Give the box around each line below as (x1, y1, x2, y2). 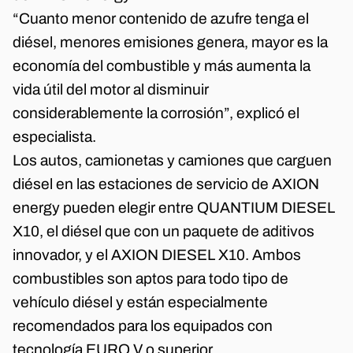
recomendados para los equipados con (13, 317, 273, 334)
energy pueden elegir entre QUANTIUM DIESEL (13, 199, 335, 216)
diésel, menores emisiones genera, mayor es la (13, 33, 328, 50)
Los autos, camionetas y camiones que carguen (13, 151, 332, 169)
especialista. (13, 128, 96, 145)
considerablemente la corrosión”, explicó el (13, 104, 299, 121)
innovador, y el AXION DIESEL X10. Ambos (13, 246, 301, 263)
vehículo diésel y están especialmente (13, 293, 268, 310)
